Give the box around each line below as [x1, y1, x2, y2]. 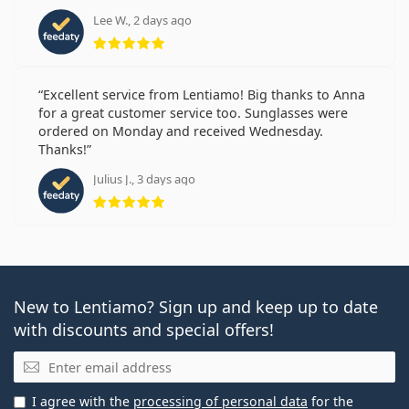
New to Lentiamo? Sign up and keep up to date [14, 296, 378, 319]
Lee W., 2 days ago [93, 12, 192, 29]
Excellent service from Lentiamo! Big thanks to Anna [43, 86, 365, 104]
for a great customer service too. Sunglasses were [38, 104, 348, 122]
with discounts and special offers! [14, 319, 274, 341]
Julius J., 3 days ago [93, 171, 195, 188]
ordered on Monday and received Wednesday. [38, 122, 323, 141]
